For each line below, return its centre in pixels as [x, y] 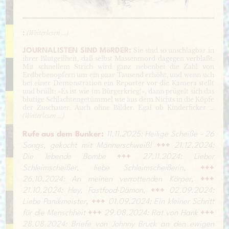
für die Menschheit [54, 213]
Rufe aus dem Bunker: [63, 135]
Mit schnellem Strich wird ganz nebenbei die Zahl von [118, 66]
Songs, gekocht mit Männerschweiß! [87, 146]
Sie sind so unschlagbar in [173, 50]
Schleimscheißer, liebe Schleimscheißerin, [104, 168]
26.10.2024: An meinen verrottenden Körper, [108, 180]
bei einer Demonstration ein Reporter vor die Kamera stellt [118, 83]
